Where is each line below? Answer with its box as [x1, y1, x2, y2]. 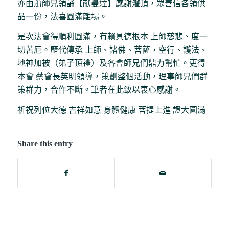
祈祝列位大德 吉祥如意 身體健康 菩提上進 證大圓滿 [17, 105, 205, 114]
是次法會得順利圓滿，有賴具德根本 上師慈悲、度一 [17, 32, 208, 41]
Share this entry [17, 139, 73, 148]
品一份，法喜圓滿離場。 [17, 12, 107, 21]
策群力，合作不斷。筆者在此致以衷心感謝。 [17, 85, 181, 95]
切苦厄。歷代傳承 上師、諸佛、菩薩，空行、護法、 [17, 45, 208, 55]
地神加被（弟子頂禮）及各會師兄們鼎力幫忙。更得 [17, 59, 205, 68]
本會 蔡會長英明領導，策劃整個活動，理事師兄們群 [17, 72, 208, 81]
